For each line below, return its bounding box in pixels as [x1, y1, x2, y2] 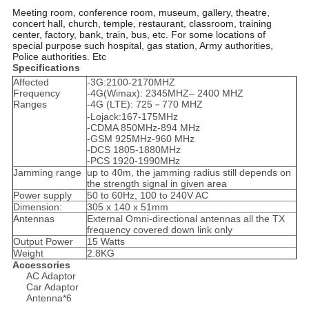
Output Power [12, 236, 73, 248]
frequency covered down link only [86, 224, 232, 236]
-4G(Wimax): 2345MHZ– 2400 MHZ [86, 88, 243, 99]
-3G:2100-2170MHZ [86, 77, 175, 88]
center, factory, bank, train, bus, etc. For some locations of [12, 29, 266, 41]
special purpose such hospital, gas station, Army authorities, [12, 40, 273, 52]
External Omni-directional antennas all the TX [86, 213, 285, 225]
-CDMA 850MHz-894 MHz [86, 122, 200, 134]
